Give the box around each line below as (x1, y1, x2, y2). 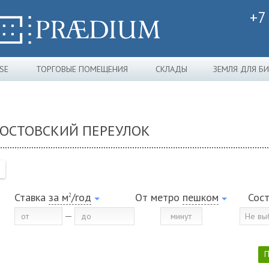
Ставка (14, 190, 46, 204)
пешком (183, 190, 219, 204)
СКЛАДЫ (155, 64, 187, 74)
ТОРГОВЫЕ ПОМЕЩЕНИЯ (36, 64, 128, 74)
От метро (135, 190, 183, 204)
